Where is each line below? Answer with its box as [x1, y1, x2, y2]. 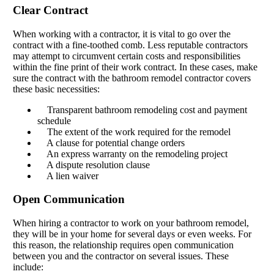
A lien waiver [37, 170, 98, 181]
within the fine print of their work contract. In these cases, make [12, 61, 257, 72]
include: [12, 262, 43, 273]
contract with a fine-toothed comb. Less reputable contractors [12, 39, 248, 50]
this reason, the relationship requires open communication [12, 240, 234, 251]
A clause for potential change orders [37, 137, 185, 148]
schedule [37, 115, 71, 126]
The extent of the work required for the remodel [37, 126, 231, 137]
